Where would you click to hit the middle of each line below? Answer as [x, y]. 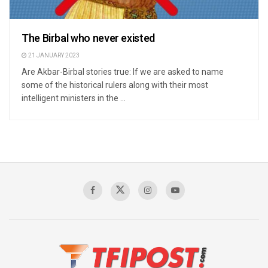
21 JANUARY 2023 [53, 56]
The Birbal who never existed [88, 39]
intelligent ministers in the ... [74, 98]
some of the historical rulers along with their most [115, 85]
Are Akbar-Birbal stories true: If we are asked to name [123, 72]
